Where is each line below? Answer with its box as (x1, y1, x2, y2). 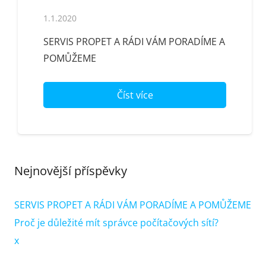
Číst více (116, 88, 153, 102)
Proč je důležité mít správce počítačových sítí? (14, 216, 218, 229)
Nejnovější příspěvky (14, 162, 127, 179)
